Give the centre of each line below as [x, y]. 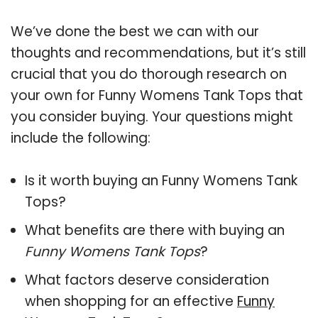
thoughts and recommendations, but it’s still [158, 53]
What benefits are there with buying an [155, 230]
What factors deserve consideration [147, 280]
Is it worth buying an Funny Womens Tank [161, 180]
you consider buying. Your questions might [152, 116]
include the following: [81, 138]
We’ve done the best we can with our [135, 31]
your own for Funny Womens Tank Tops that [157, 95]
